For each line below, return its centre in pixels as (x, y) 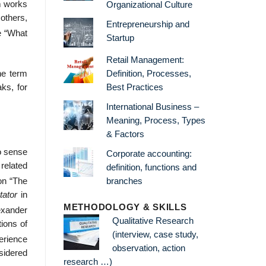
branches (124, 181)
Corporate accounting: (149, 153)
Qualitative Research (153, 221)
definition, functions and (151, 167)
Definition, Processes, (148, 73)
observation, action (148, 248)
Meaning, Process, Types (156, 120)
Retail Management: (145, 60)
